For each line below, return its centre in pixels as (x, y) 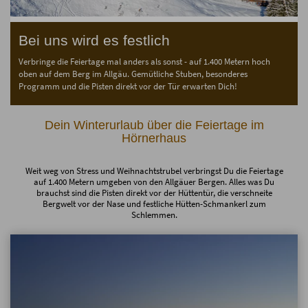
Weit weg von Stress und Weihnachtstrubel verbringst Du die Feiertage (154, 170)
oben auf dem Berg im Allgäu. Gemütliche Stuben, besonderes (133, 74)
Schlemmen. (154, 214)
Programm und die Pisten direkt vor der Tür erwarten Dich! (128, 86)
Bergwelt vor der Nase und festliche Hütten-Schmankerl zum (154, 203)
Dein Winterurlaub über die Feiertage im (154, 125)
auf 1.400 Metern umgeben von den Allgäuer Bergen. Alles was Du (154, 181)
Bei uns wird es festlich (94, 40)
